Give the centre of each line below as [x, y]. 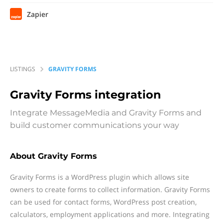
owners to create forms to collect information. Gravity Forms [110, 189]
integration [128, 95]
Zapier [38, 14]
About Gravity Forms [54, 156]
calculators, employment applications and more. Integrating [110, 214]
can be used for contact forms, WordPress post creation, [103, 202]
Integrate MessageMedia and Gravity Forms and [106, 113]
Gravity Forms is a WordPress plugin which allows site [100, 177]
